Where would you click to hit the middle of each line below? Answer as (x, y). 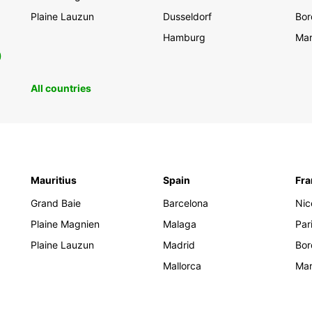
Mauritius (54, 180)
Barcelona (186, 203)
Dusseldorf (187, 16)
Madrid (179, 245)
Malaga (180, 224)
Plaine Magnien (65, 224)
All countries (61, 88)
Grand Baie (56, 203)
